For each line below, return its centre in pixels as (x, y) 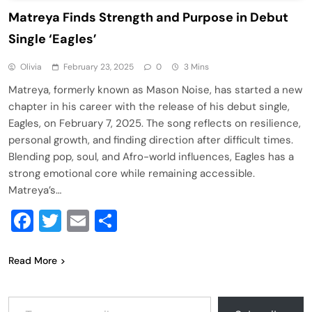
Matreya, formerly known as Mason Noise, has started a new (155, 89)
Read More (33, 260)
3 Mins (196, 67)
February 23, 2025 (99, 67)
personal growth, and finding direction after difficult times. (151, 140)
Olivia (31, 67)
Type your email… (25, 295)
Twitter (97, 220)
